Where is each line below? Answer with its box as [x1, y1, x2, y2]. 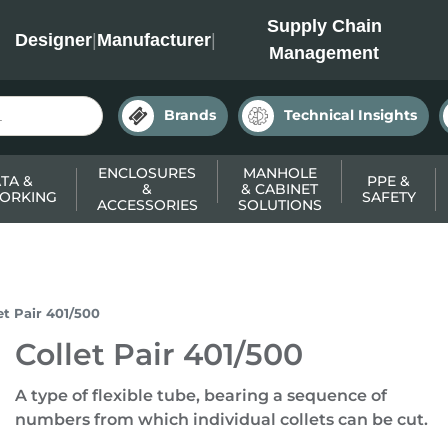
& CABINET [241, 180, 318, 198]
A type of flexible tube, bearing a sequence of [14, 386, 387, 405]
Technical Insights [284, 106, 417, 124]
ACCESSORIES [96, 196, 198, 214]
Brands [164, 106, 216, 124]
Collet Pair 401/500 [14, 336, 303, 373]
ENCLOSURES [98, 164, 196, 182]
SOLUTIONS [237, 196, 322, 214]
